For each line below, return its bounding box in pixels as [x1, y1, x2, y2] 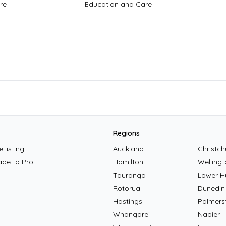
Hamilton [113, 157, 143, 167]
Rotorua [113, 184, 140, 193]
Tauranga [113, 171, 146, 180]
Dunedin [198, 184, 225, 193]
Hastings [113, 197, 142, 206]
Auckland [113, 144, 144, 154]
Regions [113, 129, 140, 138]
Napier [198, 210, 220, 219]
